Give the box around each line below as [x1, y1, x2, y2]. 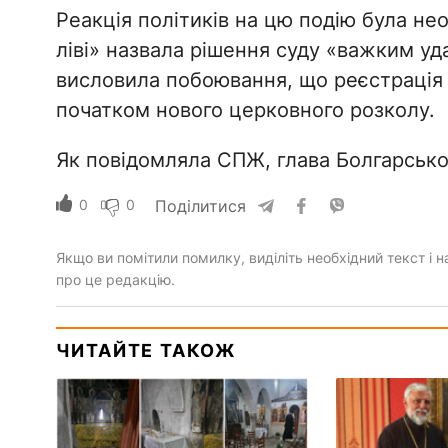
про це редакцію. [55, 271, 175, 289]
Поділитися [154, 196, 246, 217]
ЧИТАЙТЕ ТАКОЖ [55, 340, 237, 362]
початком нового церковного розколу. [55, 98, 435, 123]
